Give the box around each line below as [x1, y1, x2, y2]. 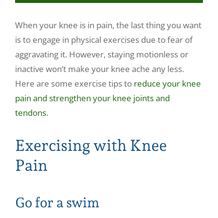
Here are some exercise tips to [15, 77, 132, 89]
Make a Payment [13, 12, 81, 24]
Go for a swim [15, 195, 100, 211]
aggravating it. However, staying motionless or [15, 48, 189, 60]
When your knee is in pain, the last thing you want [15, 19, 202, 31]
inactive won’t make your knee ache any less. [15, 63, 184, 74]
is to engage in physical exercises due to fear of [15, 34, 193, 45]
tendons [15, 107, 47, 118]
